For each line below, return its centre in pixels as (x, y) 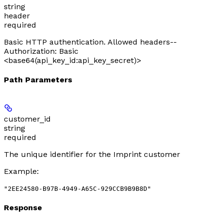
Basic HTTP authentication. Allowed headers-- (90, 42)
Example (20, 171)
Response (23, 208)
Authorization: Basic (41, 51)
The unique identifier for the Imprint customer (92, 155)
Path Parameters (38, 79)
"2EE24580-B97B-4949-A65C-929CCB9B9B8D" (77, 189)
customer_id (27, 119)
